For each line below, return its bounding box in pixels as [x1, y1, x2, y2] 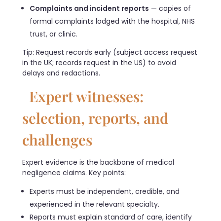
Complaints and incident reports [30, 3, 149, 13]
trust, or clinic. [30, 29, 78, 39]
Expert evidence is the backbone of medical [22, 157, 174, 168]
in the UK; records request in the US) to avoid [22, 57, 176, 68]
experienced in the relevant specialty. [30, 199, 160, 210]
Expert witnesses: [22, 86, 144, 106]
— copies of [149, 3, 191, 13]
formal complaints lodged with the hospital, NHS [30, 16, 195, 26]
